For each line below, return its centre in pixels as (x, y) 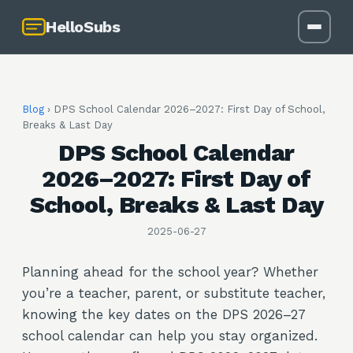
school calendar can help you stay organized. (170, 336)
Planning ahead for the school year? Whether (170, 272)
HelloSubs (83, 27)
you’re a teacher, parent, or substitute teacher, (174, 293)
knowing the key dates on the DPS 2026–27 (163, 314)
